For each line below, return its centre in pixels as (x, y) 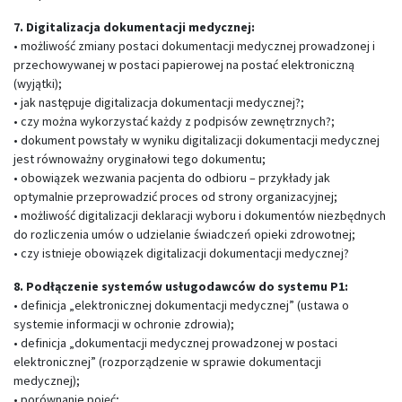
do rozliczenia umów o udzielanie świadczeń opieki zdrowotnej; (184, 234)
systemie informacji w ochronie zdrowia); (124, 324)
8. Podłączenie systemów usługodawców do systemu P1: (181, 286)
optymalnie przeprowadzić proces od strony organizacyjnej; (175, 197)
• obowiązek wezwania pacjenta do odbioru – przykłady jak (172, 178)
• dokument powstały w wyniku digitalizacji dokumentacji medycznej (197, 140)
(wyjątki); (38, 83)
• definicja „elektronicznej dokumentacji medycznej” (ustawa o (181, 305)
